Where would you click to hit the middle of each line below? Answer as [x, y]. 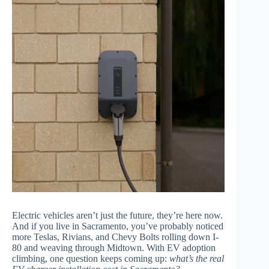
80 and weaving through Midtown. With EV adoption [114, 248]
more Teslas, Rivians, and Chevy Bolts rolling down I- [115, 237]
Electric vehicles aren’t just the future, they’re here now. [117, 216]
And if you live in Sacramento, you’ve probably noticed [118, 226]
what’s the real [197, 259]
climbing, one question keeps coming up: [91, 259]
